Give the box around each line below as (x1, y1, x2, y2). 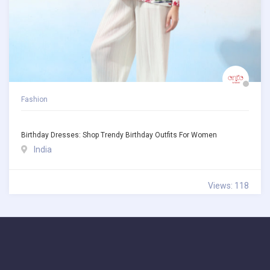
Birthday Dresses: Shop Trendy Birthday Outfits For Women (21, 131, 217, 140)
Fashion (21, 95, 48, 104)
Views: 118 (208, 181, 249, 191)
